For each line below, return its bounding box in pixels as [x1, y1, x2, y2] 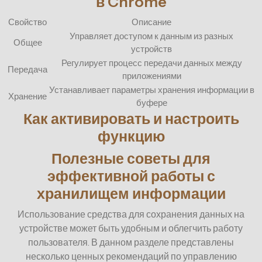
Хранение [8, 90, 47, 102]
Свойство [8, 16, 47, 27]
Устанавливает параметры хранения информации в [49, 84, 254, 95]
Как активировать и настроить [23, 109, 239, 127]
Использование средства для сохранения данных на [18, 208, 244, 220]
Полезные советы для [51, 149, 211, 167]
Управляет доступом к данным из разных [70, 30, 233, 42]
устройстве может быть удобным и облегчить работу [19, 222, 243, 234]
